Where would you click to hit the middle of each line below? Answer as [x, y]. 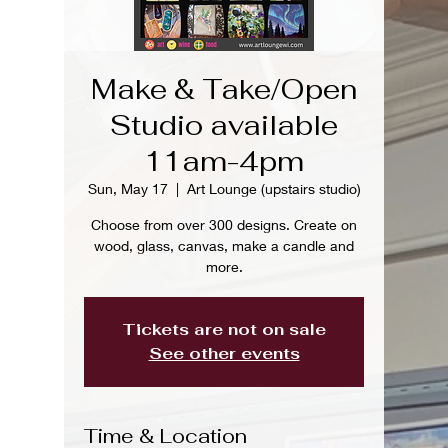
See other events [224, 353]
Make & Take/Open [224, 88]
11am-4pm [224, 160]
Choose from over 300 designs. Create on [224, 224]
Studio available [224, 124]
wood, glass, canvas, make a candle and [224, 245]
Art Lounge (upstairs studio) [273, 188]
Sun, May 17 [127, 188]
